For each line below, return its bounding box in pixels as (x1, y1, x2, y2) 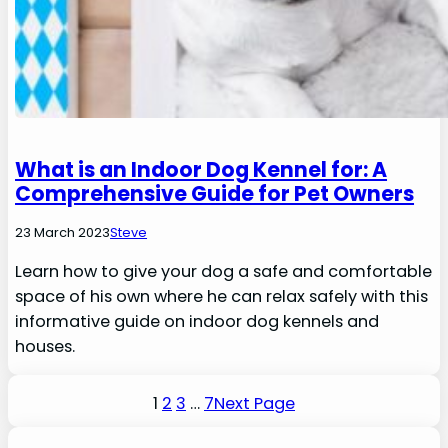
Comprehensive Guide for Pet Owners (15, 178, 415, 208)
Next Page (214, 391, 295, 415)
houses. (15, 334, 76, 358)
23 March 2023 (15, 222, 111, 242)
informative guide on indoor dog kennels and (15, 309, 380, 333)
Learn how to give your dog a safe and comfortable (15, 259, 433, 283)
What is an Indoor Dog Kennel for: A (15, 154, 388, 184)
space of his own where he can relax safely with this (15, 284, 429, 308)
